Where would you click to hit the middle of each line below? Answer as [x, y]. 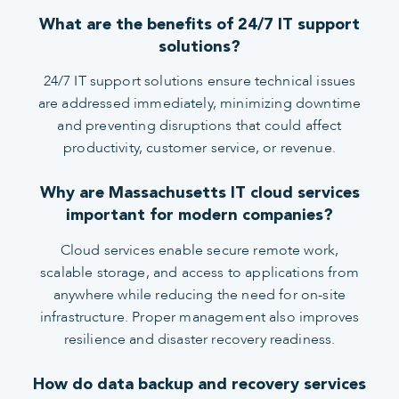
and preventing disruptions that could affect [199, 126]
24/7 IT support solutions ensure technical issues [199, 81]
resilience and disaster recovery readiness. [199, 339]
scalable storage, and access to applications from [199, 272]
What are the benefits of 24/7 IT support [199, 23]
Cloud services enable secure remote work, [199, 250]
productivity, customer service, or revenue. [199, 148]
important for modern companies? [199, 215]
